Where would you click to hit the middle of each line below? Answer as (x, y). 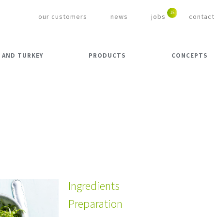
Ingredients (94, 186)
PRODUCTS (107, 56)
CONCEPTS (190, 56)
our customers (63, 16)
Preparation (95, 204)
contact (202, 16)
